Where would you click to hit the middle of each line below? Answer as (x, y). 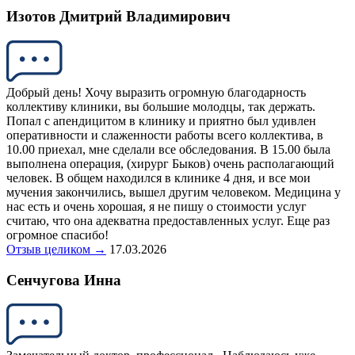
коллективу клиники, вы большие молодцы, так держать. (161, 106)
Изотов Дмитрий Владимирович (118, 17)
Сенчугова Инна (64, 280)
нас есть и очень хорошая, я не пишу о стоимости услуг (157, 206)
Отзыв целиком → (56, 249)
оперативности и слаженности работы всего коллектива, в (165, 135)
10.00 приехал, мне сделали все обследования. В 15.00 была (168, 149)
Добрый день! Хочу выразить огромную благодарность (156, 92)
